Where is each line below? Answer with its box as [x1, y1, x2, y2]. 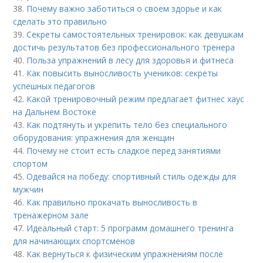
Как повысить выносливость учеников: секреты [26, 67, 218, 79]
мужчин [13, 183, 44, 195]
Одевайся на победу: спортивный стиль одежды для [26, 170, 237, 182]
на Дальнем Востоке [13, 106, 97, 117]
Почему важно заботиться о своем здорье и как [26, 2, 222, 14]
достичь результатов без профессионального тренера [13, 41, 235, 53]
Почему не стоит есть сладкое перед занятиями [26, 144, 221, 156]
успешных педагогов [13, 80, 96, 92]
